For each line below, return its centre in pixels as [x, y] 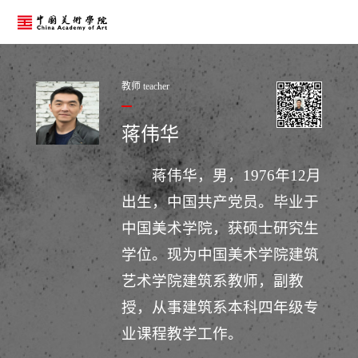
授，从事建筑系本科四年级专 [221, 308]
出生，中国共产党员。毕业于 [221, 202]
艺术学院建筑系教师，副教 [213, 281]
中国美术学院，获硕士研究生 [221, 229]
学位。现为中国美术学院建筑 [221, 255]
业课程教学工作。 [183, 334]
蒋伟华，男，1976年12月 [236, 176]
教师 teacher [146, 86]
